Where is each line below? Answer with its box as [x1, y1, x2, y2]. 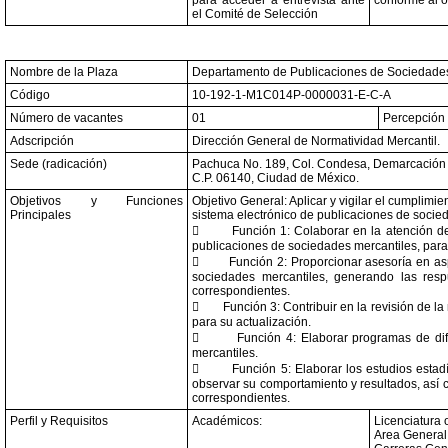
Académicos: [192, 414, 262, 428]
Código [10, 88, 50, 102]
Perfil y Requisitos [10, 414, 108, 428]
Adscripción [10, 134, 74, 148]
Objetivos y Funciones [10, 194, 183, 208]
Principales [10, 208, 71, 222]
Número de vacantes [10, 111, 123, 125]
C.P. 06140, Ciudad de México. [192, 171, 359, 185]
